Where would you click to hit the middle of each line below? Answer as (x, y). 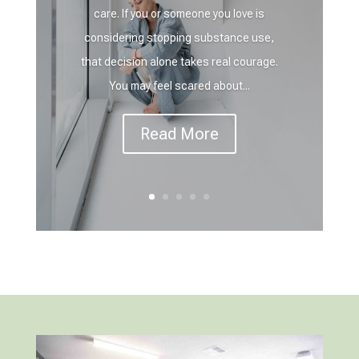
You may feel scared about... (179, 86)
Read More (179, 134)
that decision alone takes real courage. (179, 62)
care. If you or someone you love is (179, 14)
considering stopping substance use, (179, 38)
